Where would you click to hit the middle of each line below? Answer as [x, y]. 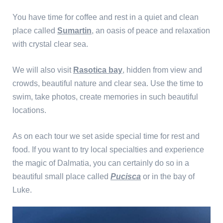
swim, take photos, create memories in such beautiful [105, 97]
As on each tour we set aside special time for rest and [106, 136]
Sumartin [74, 31]
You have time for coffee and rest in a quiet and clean [106, 17]
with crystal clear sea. [50, 44]
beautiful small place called [61, 176]
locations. [29, 110]
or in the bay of [168, 176]
